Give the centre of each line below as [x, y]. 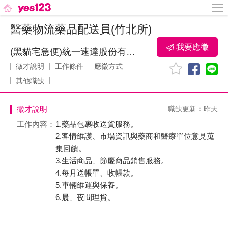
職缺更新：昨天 [193, 109]
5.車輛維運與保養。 [89, 185]
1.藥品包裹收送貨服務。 [97, 124]
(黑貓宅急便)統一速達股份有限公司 [131, 52]
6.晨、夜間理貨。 [85, 197]
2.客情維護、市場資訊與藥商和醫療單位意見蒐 [135, 136]
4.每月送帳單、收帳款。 [97, 173]
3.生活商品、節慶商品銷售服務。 [112, 161]
